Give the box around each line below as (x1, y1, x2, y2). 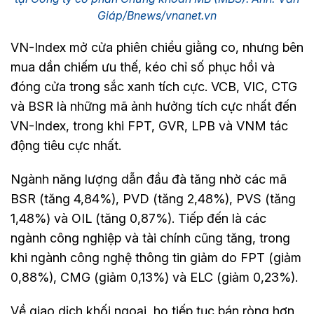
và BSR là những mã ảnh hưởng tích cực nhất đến (11, 98, 296, 114)
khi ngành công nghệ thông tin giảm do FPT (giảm (11, 250, 301, 265)
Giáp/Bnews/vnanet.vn (97, 8, 217, 22)
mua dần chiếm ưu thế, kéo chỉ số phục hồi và (11, 59, 275, 74)
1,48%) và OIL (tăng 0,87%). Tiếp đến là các (11, 210, 266, 226)
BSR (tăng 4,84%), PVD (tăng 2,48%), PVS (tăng (11, 191, 296, 206)
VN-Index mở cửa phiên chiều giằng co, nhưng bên (11, 39, 303, 55)
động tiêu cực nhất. (11, 137, 125, 153)
